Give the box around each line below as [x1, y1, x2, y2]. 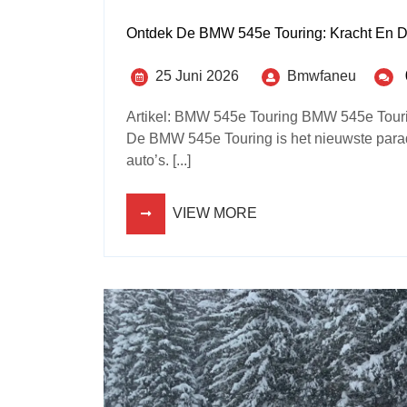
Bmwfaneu [287, 67, 356, 84]
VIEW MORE [173, 204, 257, 221]
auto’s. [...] [126, 152, 191, 168]
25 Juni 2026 [155, 67, 239, 84]
